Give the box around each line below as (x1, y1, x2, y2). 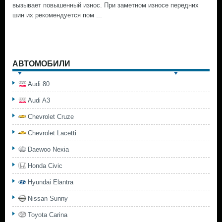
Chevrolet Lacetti (28, 129, 76, 137)
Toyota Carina (28, 211, 67, 219)
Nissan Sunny (28, 195, 68, 202)
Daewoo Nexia (28, 146, 69, 153)
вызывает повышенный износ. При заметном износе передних (12, 1, 199, 9)
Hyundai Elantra (28, 178, 73, 186)
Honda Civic (28, 162, 62, 169)
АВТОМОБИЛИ (12, 59, 70, 68)
